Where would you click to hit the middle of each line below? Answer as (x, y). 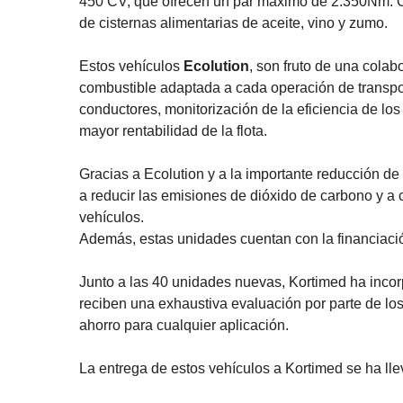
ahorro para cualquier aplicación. (184, 326)
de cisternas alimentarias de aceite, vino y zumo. (233, 23)
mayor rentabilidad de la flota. (173, 131)
